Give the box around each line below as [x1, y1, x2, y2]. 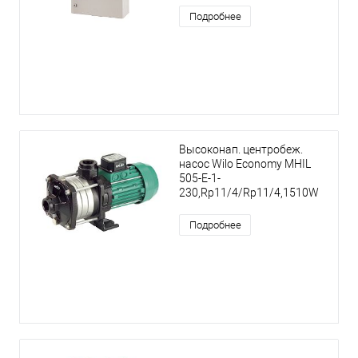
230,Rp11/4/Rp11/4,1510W [179, 186, 319, 200]
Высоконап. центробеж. [179, 143, 303, 157]
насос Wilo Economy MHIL [179, 157, 311, 171]
